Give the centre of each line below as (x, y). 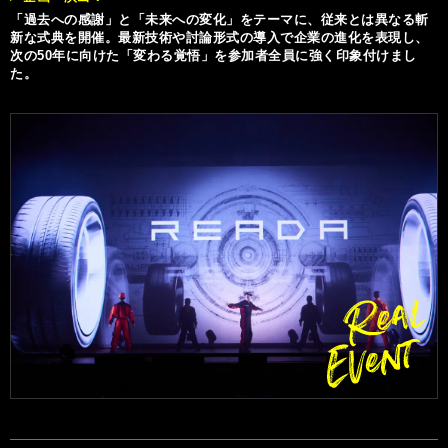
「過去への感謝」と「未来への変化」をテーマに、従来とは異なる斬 (219, 20)
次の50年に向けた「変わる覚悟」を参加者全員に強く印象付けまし (213, 56)
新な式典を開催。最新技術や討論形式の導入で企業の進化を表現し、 (219, 38)
